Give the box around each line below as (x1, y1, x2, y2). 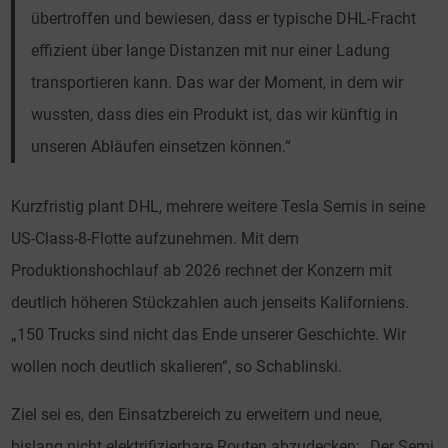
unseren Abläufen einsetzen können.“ (31, 137, 292, 157)
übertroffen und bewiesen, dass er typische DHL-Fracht (31, 9, 417, 29)
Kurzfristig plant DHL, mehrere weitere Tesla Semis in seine (11, 197, 426, 217)
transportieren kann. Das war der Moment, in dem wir (31, 73, 404, 93)
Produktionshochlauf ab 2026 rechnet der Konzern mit (11, 261, 393, 281)
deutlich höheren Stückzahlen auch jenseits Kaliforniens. (11, 293, 410, 313)
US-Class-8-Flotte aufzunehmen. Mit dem (11, 229, 300, 249)
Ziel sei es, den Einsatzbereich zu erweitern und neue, (11, 405, 383, 425)
